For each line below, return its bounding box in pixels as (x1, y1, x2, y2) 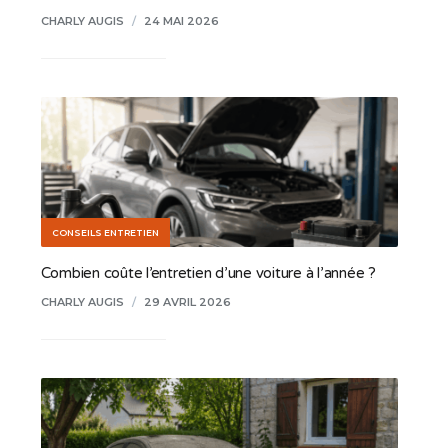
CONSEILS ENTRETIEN (51, 226, 159, 238)
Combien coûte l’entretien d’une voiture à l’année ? (40, 263, 376, 282)
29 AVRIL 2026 (143, 294, 231, 309)
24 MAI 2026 (143, 13, 219, 28)
